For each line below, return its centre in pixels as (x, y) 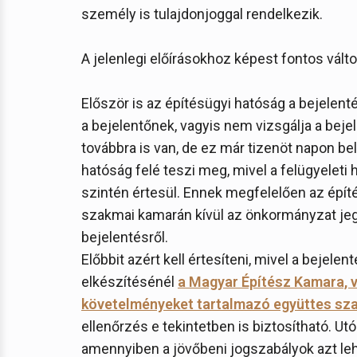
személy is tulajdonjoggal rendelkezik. (202, 14)
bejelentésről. (125, 237)
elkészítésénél (129, 282)
